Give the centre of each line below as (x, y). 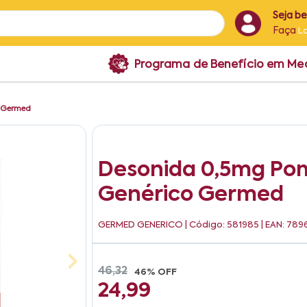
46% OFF (156, 272)
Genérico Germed (191, 195)
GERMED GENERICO (141, 225)
